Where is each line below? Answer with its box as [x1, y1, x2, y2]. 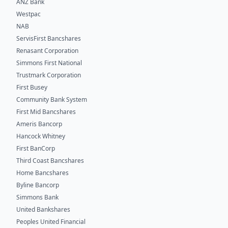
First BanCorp [16, 144, 55, 153]
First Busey [16, 82, 47, 92]
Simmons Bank [16, 192, 59, 202]
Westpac [16, 9, 41, 18]
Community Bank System [16, 95, 87, 104]
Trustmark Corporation [16, 70, 81, 79]
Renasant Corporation [16, 46, 78, 55]
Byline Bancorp [16, 180, 59, 189]
